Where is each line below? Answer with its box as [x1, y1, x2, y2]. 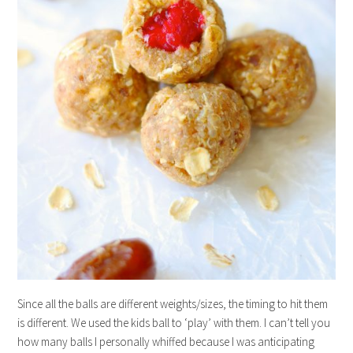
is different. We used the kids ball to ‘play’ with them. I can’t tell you [17, 315, 331, 331]
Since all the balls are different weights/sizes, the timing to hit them [17, 296, 329, 312]
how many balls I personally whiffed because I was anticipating [17, 334, 315, 350]
